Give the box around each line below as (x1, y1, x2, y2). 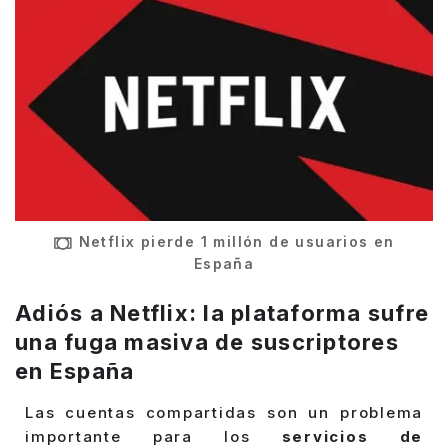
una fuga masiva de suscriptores (15, 329, 399, 356)
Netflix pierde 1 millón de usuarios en (78, 233, 395, 251)
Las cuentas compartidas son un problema (25, 403, 423, 423)
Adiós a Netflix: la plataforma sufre (15, 300, 429, 327)
